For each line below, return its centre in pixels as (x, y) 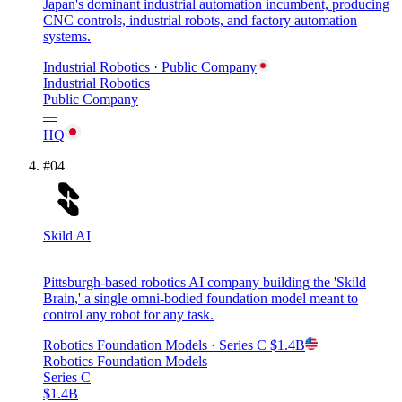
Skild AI (67, 235)
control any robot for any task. (128, 314)
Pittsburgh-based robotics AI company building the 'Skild (205, 282)
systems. (67, 36)
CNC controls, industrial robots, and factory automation (200, 20)
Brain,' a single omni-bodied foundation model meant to (201, 298)
